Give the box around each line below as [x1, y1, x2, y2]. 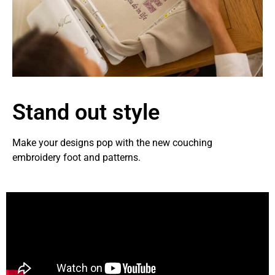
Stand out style [12, 99, 160, 125]
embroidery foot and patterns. [12, 151, 141, 163]
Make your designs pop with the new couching [12, 136, 212, 149]
